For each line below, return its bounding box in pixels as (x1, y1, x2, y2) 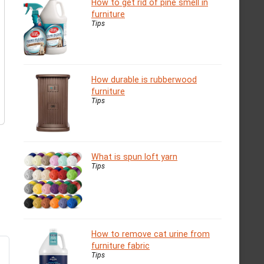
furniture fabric (91, 241, 150, 250)
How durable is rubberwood (91, 75, 197, 84)
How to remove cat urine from (91, 229, 210, 239)
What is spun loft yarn (91, 152, 177, 161)
